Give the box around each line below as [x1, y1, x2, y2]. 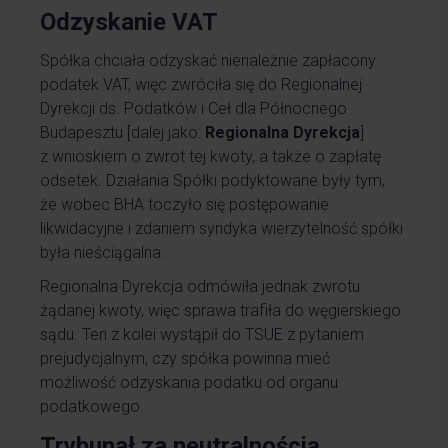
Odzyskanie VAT [40, 8, 218, 36]
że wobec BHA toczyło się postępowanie [40, 195, 329, 214]
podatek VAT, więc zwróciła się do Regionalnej [40, 75, 362, 94]
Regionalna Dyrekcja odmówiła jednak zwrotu [40, 277, 360, 296]
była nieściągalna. [40, 243, 165, 262]
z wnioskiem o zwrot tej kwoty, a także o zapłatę [40, 147, 381, 166]
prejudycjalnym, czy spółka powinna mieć [40, 349, 330, 368]
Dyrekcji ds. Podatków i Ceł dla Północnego [40, 99, 347, 118]
